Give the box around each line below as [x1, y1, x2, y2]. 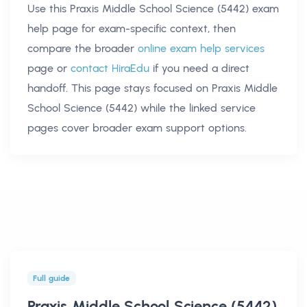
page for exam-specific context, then [49, 21, 236, 35]
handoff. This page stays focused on [27, 81, 212, 95]
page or [27, 61, 67, 75]
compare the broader [27, 41, 134, 55]
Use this [27, 1, 70, 15]
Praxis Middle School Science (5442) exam [70, 1, 279, 15]
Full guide [33, 273, 71, 283]
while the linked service [137, 101, 256, 114]
